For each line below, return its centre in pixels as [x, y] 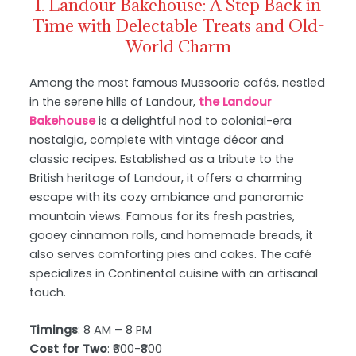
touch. [48, 293]
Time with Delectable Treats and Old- [178, 26]
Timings [54, 330]
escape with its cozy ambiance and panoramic [167, 197]
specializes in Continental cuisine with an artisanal [174, 274]
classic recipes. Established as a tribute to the [162, 159]
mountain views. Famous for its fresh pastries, [163, 217]
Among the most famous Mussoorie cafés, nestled [178, 83]
